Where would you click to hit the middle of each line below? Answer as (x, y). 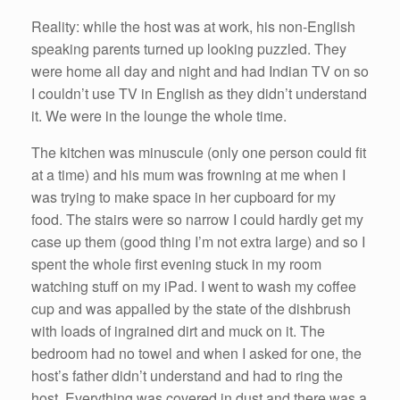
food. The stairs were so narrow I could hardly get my (197, 220)
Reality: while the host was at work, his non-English (193, 27)
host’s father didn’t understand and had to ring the (187, 376)
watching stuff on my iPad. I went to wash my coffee (194, 287)
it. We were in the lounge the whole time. (159, 116)
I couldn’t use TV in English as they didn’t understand (199, 94)
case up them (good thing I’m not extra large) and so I (198, 242)
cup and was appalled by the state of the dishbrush (191, 309)
